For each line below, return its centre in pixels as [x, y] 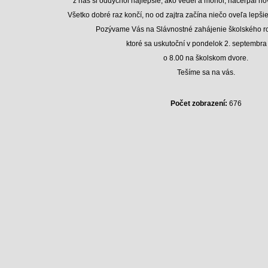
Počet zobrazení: [199, 103]
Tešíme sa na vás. [206, 72]
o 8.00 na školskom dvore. [206, 58]
